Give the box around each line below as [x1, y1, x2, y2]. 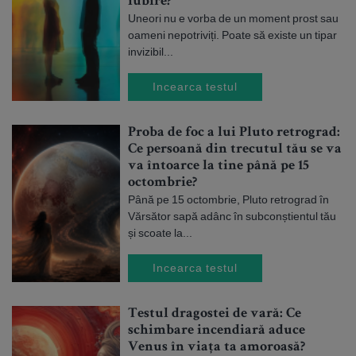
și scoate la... [128, 226, 192, 240]
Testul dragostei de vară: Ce [128, 307, 301, 321]
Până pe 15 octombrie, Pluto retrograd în [128, 192, 329, 207]
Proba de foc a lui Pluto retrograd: [128, 126, 340, 140]
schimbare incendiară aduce [128, 323, 305, 338]
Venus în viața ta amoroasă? [128, 340, 305, 354]
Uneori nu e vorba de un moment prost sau [128, 11, 339, 25]
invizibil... [128, 44, 173, 59]
